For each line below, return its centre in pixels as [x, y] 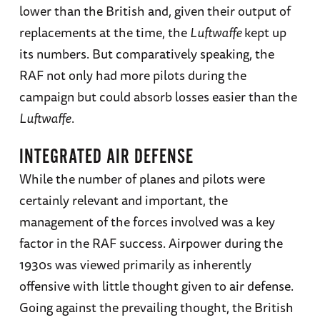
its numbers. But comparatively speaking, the [146, 54]
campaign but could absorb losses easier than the [158, 97]
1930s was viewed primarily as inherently [135, 265]
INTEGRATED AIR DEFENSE [106, 157]
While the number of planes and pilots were [142, 179]
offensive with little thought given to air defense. [156, 286]
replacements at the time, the [104, 32]
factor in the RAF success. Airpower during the [151, 243]
